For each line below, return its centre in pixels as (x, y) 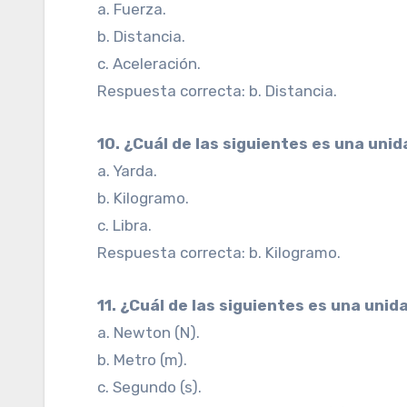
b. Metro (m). (143, 360)
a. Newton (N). (149, 333)
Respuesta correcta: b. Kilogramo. (219, 253)
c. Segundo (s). (150, 387)
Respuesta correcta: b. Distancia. (218, 91)
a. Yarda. (128, 171)
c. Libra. (125, 225)
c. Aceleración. (149, 64)
